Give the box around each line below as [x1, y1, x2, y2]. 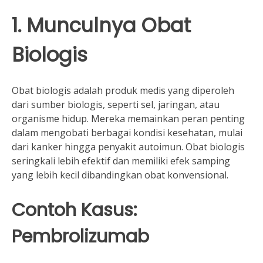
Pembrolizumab [12, 223, 149, 249]
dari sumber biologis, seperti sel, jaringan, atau [12, 97, 220, 111]
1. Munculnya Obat [12, 12, 191, 39]
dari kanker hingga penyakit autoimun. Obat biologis [12, 140, 245, 153]
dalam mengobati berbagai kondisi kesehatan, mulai [12, 126, 242, 139]
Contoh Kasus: [12, 197, 137, 222]
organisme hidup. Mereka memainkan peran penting [12, 112, 245, 125]
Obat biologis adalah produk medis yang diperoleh [12, 83, 234, 97]
